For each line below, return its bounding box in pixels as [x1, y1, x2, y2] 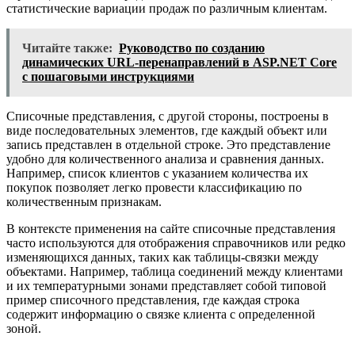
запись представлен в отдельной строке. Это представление [6, 138, 330, 151]
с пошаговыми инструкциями [22, 70, 194, 83]
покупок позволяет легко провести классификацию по [6, 181, 302, 194]
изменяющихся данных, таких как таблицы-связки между [6, 250, 319, 264]
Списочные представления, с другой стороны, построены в [6, 109, 329, 123]
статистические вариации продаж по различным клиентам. [6, 2, 327, 15]
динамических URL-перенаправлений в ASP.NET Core [22, 55, 337, 69]
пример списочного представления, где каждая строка [6, 293, 300, 307]
